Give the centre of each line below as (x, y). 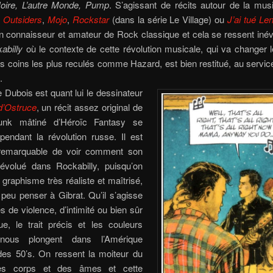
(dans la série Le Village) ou (170, 19)
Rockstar (90, 19)
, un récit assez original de (89, 107)
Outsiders (22, 19)
